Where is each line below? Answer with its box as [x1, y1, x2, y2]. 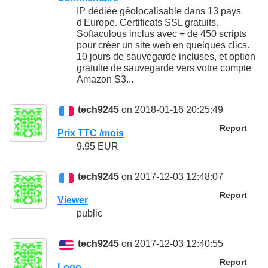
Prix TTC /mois [57, 127, 124, 138]
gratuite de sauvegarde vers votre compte [77, 63, 251, 74]
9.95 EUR [77, 141, 118, 152]
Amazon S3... [77, 74, 133, 85]
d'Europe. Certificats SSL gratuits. [77, 17, 218, 28]
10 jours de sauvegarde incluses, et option [77, 51, 255, 62]
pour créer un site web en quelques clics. [77, 40, 249, 51]
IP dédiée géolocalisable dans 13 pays [77, 6, 241, 17]
